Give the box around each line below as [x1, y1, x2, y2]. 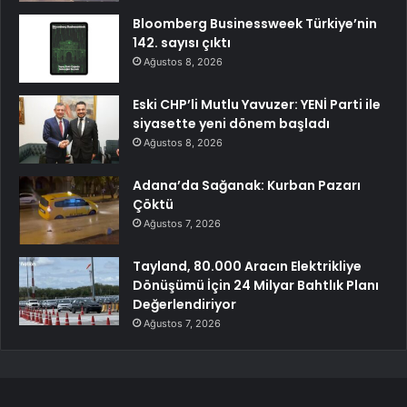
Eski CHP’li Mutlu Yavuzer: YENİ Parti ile [133, 95, 381, 114]
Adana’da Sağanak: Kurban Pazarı [133, 176, 361, 195]
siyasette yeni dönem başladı [133, 114, 330, 134]
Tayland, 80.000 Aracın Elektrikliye [133, 257, 362, 276]
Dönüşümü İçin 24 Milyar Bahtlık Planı [133, 276, 379, 295]
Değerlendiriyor [133, 295, 236, 314]
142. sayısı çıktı [133, 34, 231, 53]
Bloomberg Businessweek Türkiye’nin [133, 15, 377, 34]
